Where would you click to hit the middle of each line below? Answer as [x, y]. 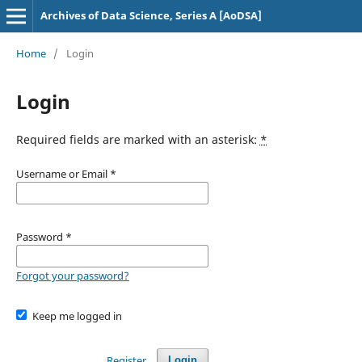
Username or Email [63, 173]
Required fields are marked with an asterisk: [138, 139]
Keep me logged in [78, 316]
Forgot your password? [72, 275]
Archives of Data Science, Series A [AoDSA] [151, 15]
